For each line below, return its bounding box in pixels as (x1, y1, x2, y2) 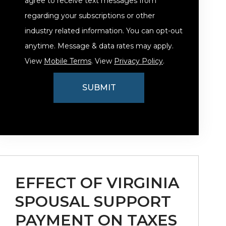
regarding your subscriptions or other (25, 11, 155, 20)
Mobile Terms (44, 56, 91, 66)
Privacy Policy (114, 56, 163, 66)
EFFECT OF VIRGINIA (15, 174, 179, 192)
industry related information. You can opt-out (25, 26, 183, 35)
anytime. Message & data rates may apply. (25, 41, 174, 50)
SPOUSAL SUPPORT (15, 192, 171, 211)
